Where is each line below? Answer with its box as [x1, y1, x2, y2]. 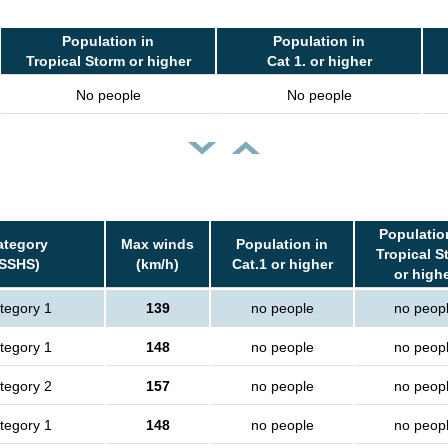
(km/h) [136, 256, 179, 273]
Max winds [121, 236, 194, 253]
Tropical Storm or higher [25, 53, 191, 70]
